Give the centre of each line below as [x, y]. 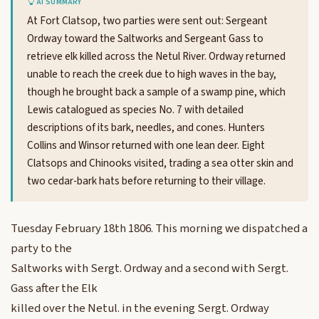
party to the [41, 249]
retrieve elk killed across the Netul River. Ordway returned [156, 57]
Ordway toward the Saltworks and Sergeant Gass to [145, 39]
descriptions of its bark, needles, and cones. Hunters [146, 128]
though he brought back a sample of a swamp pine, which [156, 92]
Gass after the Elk [54, 289]
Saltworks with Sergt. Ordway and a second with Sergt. [150, 269]
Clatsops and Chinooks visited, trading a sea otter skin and [160, 163]
